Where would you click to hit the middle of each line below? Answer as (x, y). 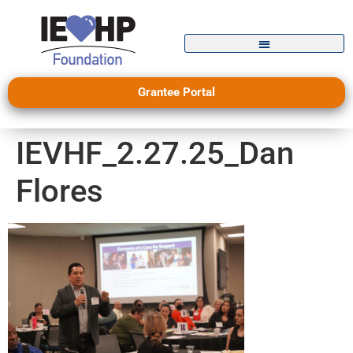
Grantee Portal (176, 93)
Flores (59, 191)
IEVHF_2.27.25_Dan (155, 154)
